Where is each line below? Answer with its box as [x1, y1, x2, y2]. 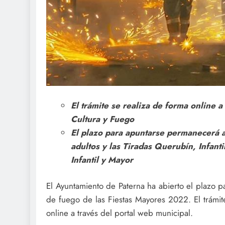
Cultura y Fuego [70, 113, 134, 125]
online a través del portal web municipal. [46, 207, 193, 219]
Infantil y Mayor [70, 153, 133, 166]
